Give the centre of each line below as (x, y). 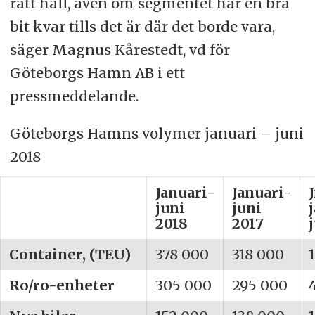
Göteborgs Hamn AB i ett (97, 73)
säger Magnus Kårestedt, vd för (120, 50)
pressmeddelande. (76, 96)
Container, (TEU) (70, 255)
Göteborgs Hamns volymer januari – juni (156, 134)
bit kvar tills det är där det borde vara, (142, 27)
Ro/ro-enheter (62, 285)
